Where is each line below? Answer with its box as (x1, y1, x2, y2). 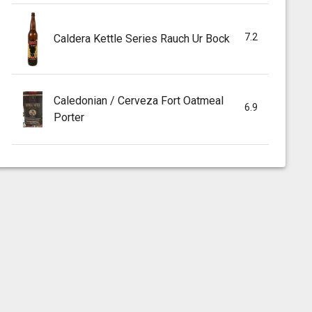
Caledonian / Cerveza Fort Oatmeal (53, 93, 224, 107)
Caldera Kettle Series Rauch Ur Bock (53, 31, 230, 45)
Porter (53, 110, 84, 124)
